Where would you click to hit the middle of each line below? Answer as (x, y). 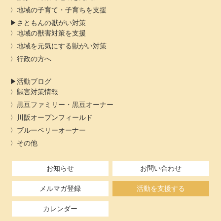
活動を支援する (161, 189)
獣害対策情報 (37, 92)
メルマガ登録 (60, 189)
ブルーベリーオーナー (51, 130)
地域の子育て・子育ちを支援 (62, 10)
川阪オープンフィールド (55, 118)
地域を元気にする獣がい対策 (62, 46)
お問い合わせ (161, 168)
